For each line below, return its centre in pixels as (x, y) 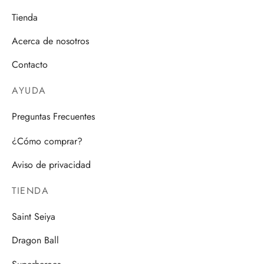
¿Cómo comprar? (47, 141)
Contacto (30, 64)
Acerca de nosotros (50, 41)
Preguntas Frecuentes (53, 117)
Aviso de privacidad (51, 164)
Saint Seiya (34, 217)
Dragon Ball (35, 240)
